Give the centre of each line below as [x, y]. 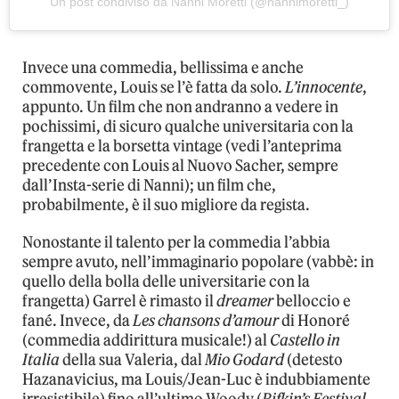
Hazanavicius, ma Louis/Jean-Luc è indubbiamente [196, 379]
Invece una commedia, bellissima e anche [163, 67]
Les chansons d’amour [206, 320]
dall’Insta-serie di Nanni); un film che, [149, 185]
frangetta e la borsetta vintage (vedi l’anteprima [182, 146]
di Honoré [314, 320]
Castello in [305, 340]
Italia [41, 359]
